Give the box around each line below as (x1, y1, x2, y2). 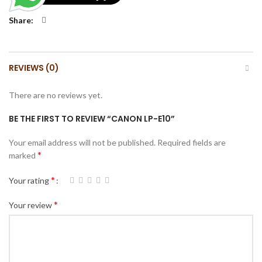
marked (9, 150, 37, 160)
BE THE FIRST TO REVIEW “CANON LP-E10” (9, 112, 175, 125)
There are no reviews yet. (9, 89, 102, 100)
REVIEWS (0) (9, 61, 59, 74)
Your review (9, 200, 54, 211)
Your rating (9, 175, 51, 186)
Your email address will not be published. (9, 137, 156, 147)
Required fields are (157, 137, 226, 147)
